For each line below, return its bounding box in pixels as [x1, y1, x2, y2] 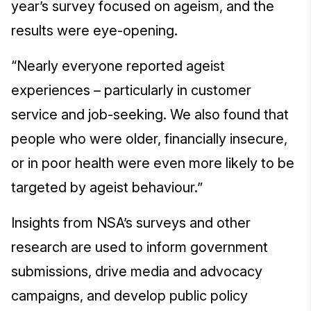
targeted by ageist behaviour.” [11, 179, 206, 196]
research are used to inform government [11, 239, 268, 256]
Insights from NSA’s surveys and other [11, 215, 251, 232]
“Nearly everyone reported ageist [11, 58, 225, 75]
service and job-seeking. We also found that [11, 106, 289, 124]
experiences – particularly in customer [11, 82, 251, 99]
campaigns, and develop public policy [11, 287, 248, 305]
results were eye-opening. [11, 22, 181, 40]
